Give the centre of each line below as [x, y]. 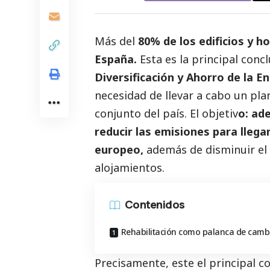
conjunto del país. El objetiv [166, 113]
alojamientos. [130, 167]
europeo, [119, 149]
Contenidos [155, 205]
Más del [116, 41]
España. [116, 59]
